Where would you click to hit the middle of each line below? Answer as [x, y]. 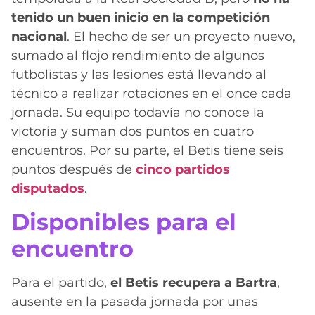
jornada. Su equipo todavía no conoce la [138, 113]
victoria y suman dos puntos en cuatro [133, 132]
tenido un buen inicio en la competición [141, 18]
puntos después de [72, 170]
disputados [48, 189]
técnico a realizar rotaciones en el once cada [152, 94]
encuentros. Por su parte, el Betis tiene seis [147, 151]
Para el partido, [61, 282]
